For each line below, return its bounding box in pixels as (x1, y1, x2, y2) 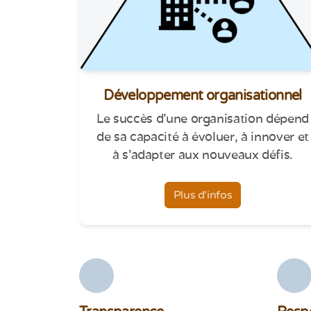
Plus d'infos (173, 187, 233, 202)
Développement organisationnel (103, 87, 302, 104)
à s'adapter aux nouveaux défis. (112, 146, 294, 162)
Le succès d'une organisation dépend (96, 110, 309, 126)
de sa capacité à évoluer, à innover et (96, 128, 309, 144)
